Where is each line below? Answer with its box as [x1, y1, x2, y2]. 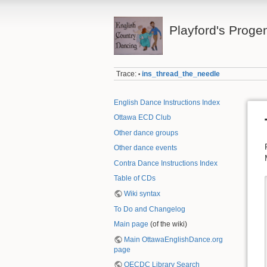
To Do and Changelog [114, 204, 185, 213]
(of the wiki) [148, 220, 187, 229]
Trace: [116, 70, 137, 79]
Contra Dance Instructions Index [114, 159, 218, 167]
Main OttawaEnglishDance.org [124, 235, 223, 244]
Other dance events [114, 144, 177, 153]
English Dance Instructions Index [114, 98, 220, 107]
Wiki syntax [124, 189, 161, 198]
